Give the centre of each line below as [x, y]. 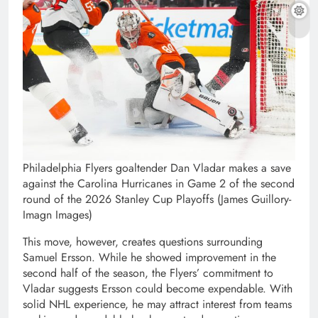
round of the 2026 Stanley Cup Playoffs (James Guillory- [157, 199]
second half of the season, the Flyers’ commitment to [148, 273]
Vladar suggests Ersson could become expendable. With [158, 289]
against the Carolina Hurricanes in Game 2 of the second [159, 184]
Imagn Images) [57, 215]
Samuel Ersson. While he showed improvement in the [149, 258]
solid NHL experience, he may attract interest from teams [157, 305]
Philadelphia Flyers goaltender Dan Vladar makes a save [157, 168]
